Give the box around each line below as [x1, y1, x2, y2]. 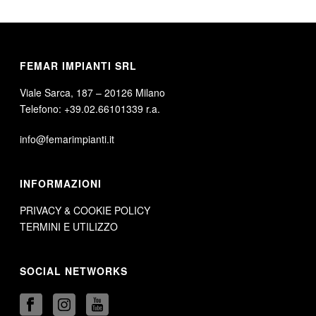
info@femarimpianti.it [20, 132, 115, 146]
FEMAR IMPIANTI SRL [20, 59, 138, 73]
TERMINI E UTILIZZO [20, 219, 119, 233]
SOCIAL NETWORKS [20, 264, 128, 278]
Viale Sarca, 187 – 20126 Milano [20, 85, 166, 99]
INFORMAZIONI [20, 176, 102, 190]
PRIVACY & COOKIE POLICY [20, 203, 151, 217]
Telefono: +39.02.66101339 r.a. [20, 102, 161, 116]
